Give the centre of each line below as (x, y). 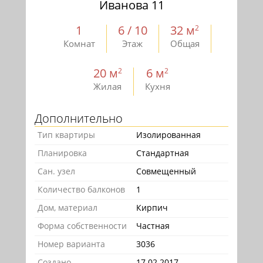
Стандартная (163, 153)
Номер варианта (71, 244)
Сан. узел (56, 171)
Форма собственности (82, 226)
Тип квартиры (66, 135)
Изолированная (168, 135)
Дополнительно (79, 119)
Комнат (79, 44)
